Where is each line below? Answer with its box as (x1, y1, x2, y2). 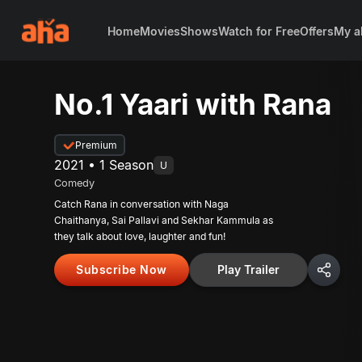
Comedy (54, 177, 95, 189)
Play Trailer (217, 263, 280, 276)
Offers (299, 23, 334, 38)
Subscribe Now (76, 263, 167, 276)
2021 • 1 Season (54, 157, 154, 173)
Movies (139, 23, 180, 38)
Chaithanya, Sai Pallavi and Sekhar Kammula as (54, 214, 274, 226)
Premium (75, 139, 118, 151)
